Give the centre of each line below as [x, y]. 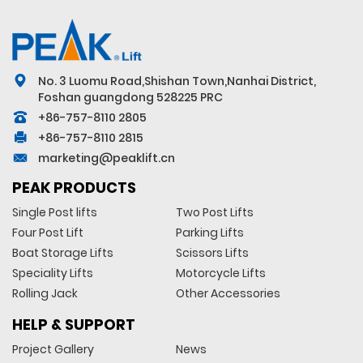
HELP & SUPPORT [74, 324]
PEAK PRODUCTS [74, 187]
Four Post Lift [48, 232]
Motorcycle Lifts [220, 273]
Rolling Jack [45, 293]
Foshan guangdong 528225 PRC [130, 97]
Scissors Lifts [212, 252]
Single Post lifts [55, 212]
